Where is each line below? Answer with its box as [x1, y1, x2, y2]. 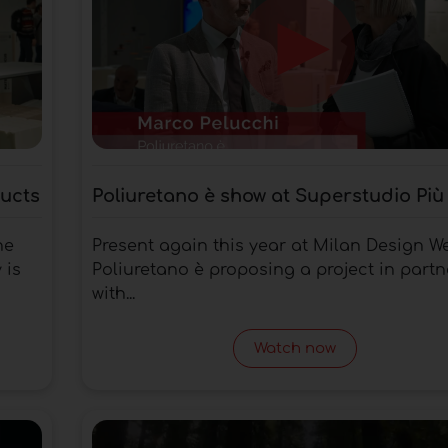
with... [91, 284, 135, 303]
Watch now [254, 339, 337, 357]
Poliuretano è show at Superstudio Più [91, 185, 444, 206]
